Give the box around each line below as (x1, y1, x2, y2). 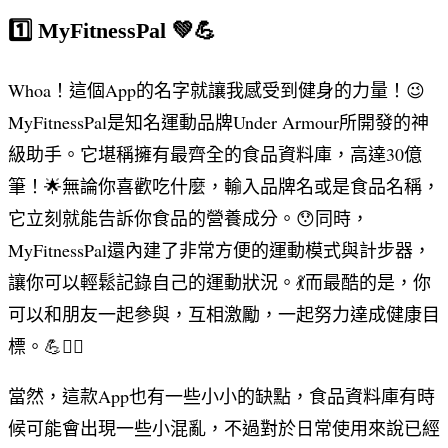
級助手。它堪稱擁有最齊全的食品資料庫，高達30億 (8, 142, 422, 167)
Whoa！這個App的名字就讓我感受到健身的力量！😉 (8, 78, 425, 103)
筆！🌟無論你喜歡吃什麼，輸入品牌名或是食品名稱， (8, 174, 440, 199)
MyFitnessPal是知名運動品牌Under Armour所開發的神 (8, 110, 429, 135)
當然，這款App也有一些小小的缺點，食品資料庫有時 (8, 384, 435, 409)
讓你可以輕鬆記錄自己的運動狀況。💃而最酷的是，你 (8, 270, 431, 295)
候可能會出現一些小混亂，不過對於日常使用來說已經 (8, 416, 440, 441)
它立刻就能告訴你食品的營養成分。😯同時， (8, 206, 369, 231)
